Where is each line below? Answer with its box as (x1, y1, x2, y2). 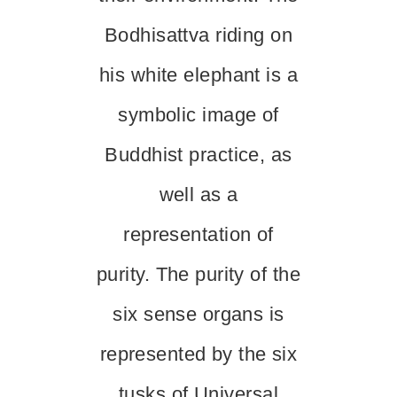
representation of (123, 223, 274, 245)
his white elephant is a (98, 64, 299, 86)
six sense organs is (113, 303, 284, 325)
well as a (159, 183, 238, 206)
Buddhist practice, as (105, 144, 292, 166)
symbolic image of (118, 104, 279, 126)
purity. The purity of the (97, 263, 301, 285)
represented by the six (99, 343, 298, 365)
